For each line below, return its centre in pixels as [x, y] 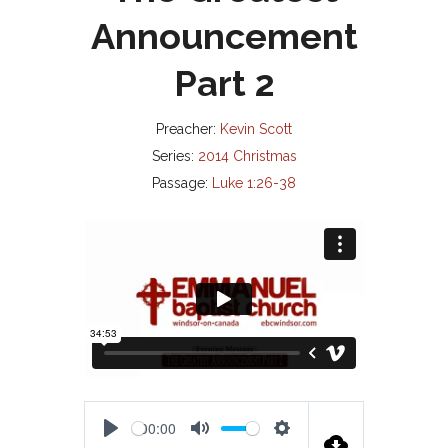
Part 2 [224, 83]
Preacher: [186, 129]
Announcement [224, 36]
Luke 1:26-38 [254, 183]
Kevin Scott [256, 129]
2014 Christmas [247, 156]
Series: [172, 156]
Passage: [180, 183]
